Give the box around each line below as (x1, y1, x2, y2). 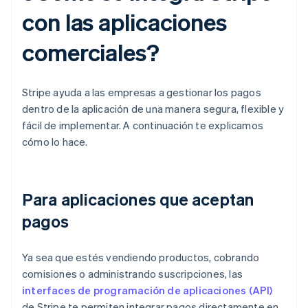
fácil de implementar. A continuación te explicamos (22, 118, 264, 133)
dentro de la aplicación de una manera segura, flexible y (22, 102, 285, 116)
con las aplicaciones (22, 7, 227, 37)
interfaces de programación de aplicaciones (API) (22, 283, 273, 298)
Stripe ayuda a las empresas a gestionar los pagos (22, 85, 261, 100)
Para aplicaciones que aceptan (22, 188, 254, 210)
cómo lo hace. (22, 135, 88, 149)
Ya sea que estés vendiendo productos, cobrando (22, 250, 260, 265)
